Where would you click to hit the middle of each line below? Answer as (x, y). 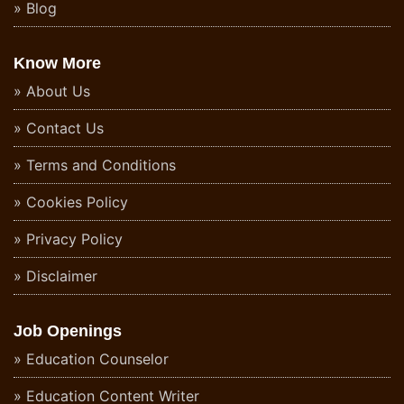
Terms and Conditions (101, 165)
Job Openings (68, 331)
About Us (58, 92)
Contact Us (65, 129)
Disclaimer (62, 276)
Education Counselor (97, 359)
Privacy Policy (74, 239)
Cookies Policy (77, 202)
